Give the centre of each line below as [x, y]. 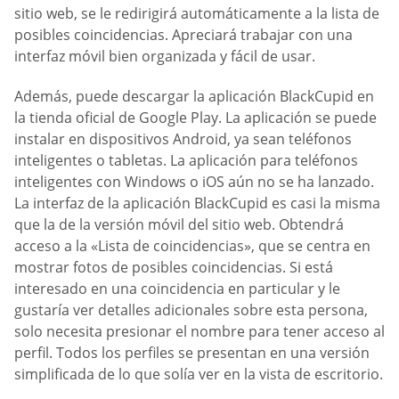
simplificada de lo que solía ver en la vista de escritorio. [199, 375]
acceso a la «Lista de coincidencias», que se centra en [192, 246]
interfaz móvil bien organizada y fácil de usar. [165, 56]
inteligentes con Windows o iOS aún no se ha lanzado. [194, 182]
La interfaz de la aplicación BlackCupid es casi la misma [197, 204]
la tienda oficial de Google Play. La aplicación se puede [195, 118]
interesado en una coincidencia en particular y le [177, 289]
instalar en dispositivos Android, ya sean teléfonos [183, 139]
